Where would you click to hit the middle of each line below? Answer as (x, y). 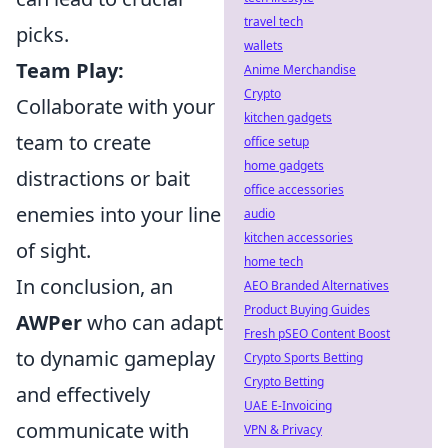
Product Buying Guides (307, 309)
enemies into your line (118, 214)
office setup (276, 141)
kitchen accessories (298, 237)
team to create (83, 142)
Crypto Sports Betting (303, 357)
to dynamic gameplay (115, 358)
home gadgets (284, 165)
